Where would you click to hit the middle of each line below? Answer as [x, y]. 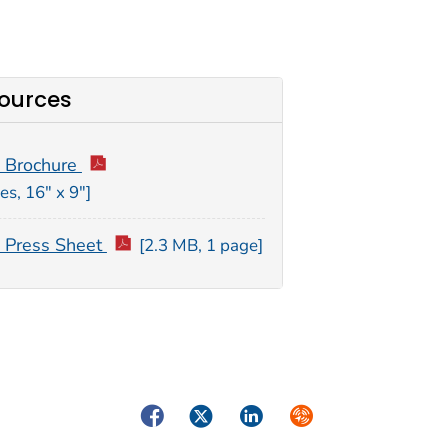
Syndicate [325, 413]
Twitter [214, 413]
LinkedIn [270, 413]
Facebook [174, 413]
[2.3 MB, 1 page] [201, 246]
